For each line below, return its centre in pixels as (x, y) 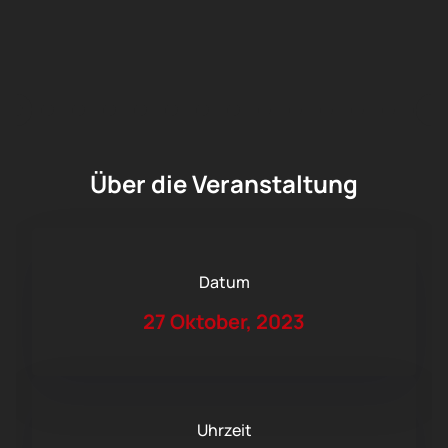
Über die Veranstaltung (224, 184)
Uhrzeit (224, 430)
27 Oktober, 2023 (224, 322)
